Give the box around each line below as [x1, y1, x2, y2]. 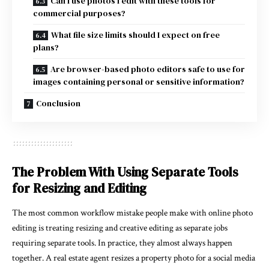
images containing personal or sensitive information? [33, 76, 244, 88]
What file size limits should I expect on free [51, 29, 220, 41]
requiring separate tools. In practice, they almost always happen [12, 237, 232, 249]
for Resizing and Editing [12, 180, 147, 198]
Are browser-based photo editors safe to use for [50, 63, 245, 76]
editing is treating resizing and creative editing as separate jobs [12, 222, 228, 234]
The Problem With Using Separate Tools [12, 163, 238, 181]
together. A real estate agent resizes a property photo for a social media [12, 252, 255, 264]
